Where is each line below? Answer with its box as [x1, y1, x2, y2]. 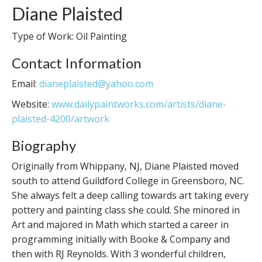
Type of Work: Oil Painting [12, 29, 127, 43]
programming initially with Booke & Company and [12, 232, 230, 246]
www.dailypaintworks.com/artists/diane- [51, 97, 226, 111]
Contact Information [12, 54, 142, 71]
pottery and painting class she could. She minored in [12, 203, 240, 216]
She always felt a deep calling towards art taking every [12, 188, 249, 202]
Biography [12, 136, 76, 154]
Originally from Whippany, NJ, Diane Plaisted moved [12, 159, 239, 173]
